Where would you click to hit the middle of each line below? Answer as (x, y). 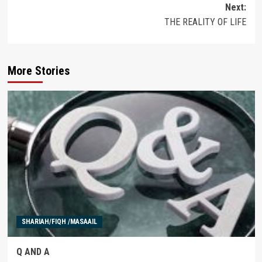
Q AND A (33, 251)
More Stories (38, 70)
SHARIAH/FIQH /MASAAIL (59, 221)
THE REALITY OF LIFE (205, 22)
